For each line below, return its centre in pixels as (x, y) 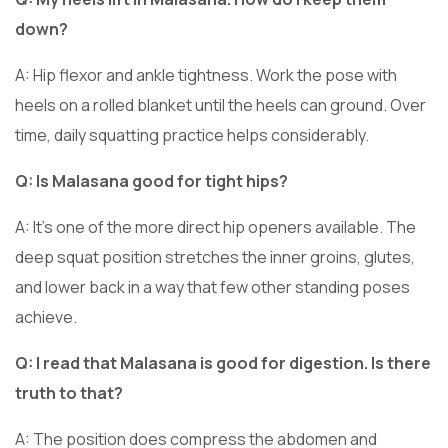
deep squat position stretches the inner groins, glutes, (215, 256)
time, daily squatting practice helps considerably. (192, 134)
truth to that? (69, 392)
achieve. (46, 316)
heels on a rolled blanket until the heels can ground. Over (220, 104)
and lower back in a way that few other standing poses (212, 286)
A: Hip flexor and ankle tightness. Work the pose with (206, 74)
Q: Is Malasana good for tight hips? (151, 180)
